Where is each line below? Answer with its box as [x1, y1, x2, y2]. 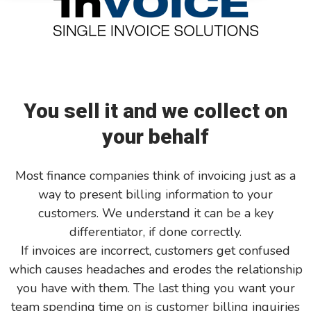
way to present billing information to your [38, 186, 273, 203]
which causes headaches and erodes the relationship [8, 261, 303, 278]
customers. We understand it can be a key [37, 205, 274, 221]
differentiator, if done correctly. [69, 224, 242, 240]
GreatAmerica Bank [104, 21, 207, 34]
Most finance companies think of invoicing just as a [15, 167, 296, 184]
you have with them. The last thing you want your [16, 280, 295, 296]
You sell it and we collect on [24, 99, 287, 123]
